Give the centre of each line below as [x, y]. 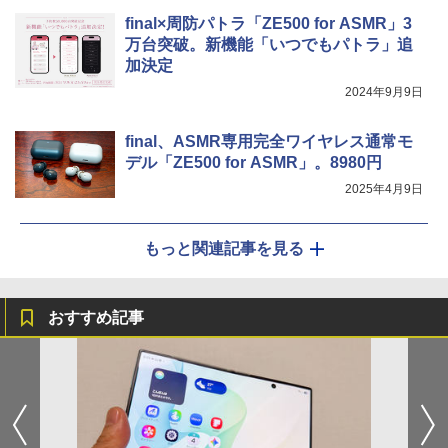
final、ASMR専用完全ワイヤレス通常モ [269, 142]
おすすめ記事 [96, 318]
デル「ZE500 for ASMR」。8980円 [253, 163]
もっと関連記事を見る [224, 249]
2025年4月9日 [384, 189]
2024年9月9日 [384, 92]
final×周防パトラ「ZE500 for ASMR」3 [268, 24]
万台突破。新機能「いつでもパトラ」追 [269, 45]
